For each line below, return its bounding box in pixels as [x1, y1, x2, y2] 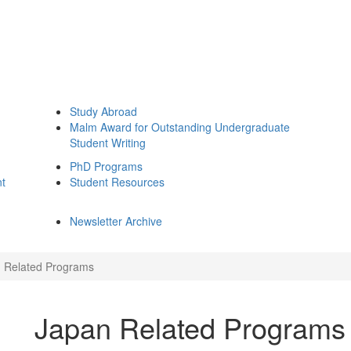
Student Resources [70, 174, 165, 190]
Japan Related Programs [34, 307, 346, 347]
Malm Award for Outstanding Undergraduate [70, 119, 290, 135]
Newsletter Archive [70, 213, 162, 229]
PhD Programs [70, 158, 143, 174]
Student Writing [70, 135, 146, 150]
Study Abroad [70, 103, 137, 119]
